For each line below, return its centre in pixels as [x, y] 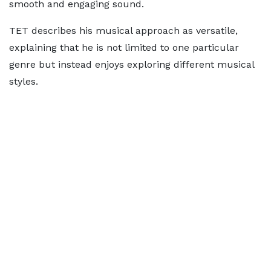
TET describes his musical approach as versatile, [123, 30]
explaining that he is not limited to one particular [124, 47]
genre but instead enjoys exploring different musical [132, 64]
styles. [24, 81]
